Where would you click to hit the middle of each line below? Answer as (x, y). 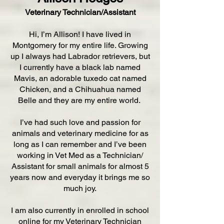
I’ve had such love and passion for (80, 122)
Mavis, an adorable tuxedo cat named (80, 78)
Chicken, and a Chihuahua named (80, 89)
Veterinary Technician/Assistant (80, 12)
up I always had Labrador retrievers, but (80, 56)
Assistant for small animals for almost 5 (80, 166)
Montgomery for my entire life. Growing (80, 45)
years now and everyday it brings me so (80, 177)
